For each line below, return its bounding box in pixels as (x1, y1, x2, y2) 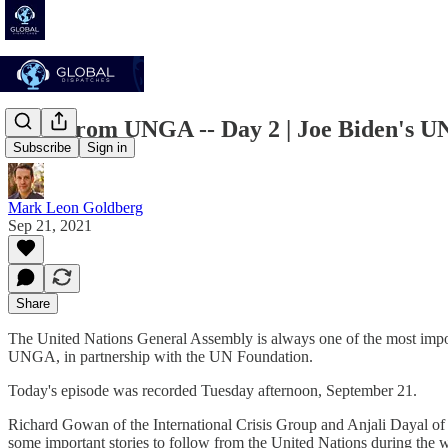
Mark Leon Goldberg (8, 198, 143, 216)
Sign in (87, 140, 127, 156)
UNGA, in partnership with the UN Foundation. (8, 347, 317, 365)
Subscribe (13, 140, 71, 156)
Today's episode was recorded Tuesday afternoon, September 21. (8, 381, 417, 399)
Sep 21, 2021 (8, 216, 92, 234)
